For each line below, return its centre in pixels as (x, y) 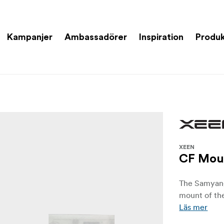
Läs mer (193, 207)
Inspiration (161, 37)
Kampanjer (30, 37)
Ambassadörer (96, 37)
